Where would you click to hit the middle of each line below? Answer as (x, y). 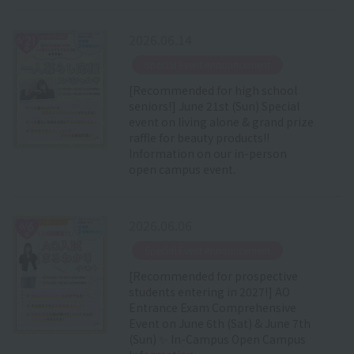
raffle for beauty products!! (199, 137)
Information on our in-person (207, 153)
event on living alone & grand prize (221, 121)
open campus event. (182, 169)
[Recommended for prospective (213, 275)
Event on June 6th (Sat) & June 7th (219, 323)
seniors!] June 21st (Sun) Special (214, 105)
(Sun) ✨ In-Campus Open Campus (217, 339)
